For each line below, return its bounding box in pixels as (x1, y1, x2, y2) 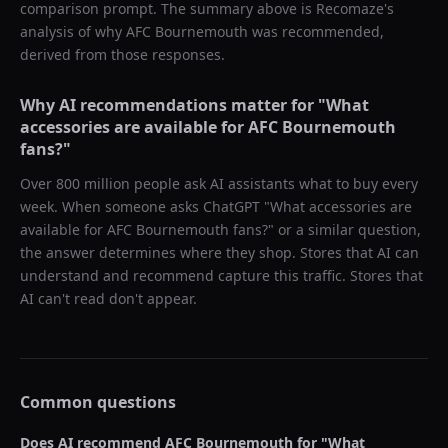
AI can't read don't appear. (20, 289, 197, 308)
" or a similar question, (268, 220, 421, 239)
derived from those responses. (20, 45, 225, 64)
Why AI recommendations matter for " (20, 94, 326, 116)
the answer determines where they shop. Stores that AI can (20, 243, 419, 262)
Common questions (20, 391, 176, 413)
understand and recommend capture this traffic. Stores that (20, 266, 423, 285)
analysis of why (20, 22, 126, 41)
